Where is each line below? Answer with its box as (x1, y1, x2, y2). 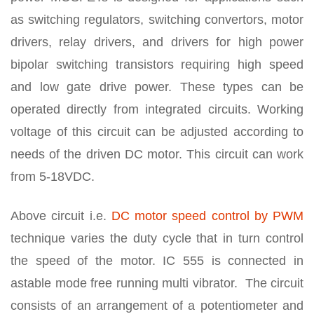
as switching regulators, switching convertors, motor (11, 12, 303, 27)
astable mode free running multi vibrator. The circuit (11, 275, 303, 290)
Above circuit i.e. (11, 208, 111, 223)
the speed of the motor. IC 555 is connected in (11, 253, 303, 268)
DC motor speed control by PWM (111, 208, 303, 223)
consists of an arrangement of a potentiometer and (11, 298, 303, 313)
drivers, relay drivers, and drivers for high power (11, 34, 303, 49)
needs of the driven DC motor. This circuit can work (11, 146, 303, 161)
